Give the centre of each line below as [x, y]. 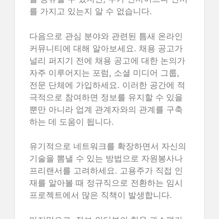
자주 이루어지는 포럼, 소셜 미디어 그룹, [104, 73]
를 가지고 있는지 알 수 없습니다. [91, 11]
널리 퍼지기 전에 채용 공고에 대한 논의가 [107, 60]
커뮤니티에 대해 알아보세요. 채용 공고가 [106, 48]
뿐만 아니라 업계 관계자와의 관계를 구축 [106, 109]
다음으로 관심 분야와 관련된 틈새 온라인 [106, 36]
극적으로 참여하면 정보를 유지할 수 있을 [106, 97]
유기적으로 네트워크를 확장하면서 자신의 [108, 146]
